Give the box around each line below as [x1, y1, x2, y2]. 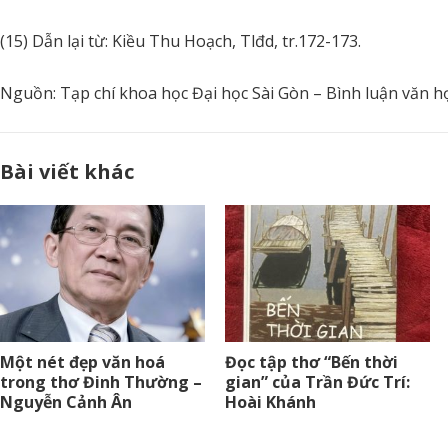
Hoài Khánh [225, 390, 316, 413]
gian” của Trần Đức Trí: [225, 370, 410, 393]
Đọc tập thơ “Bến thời [225, 350, 398, 373]
